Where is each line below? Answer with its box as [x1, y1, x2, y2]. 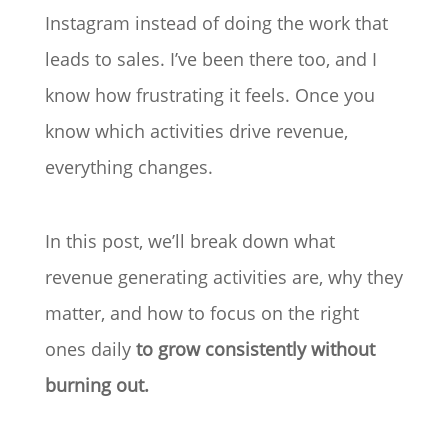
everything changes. [44, 155, 213, 179]
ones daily [44, 337, 136, 361]
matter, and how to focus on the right [44, 301, 359, 325]
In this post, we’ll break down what [44, 229, 335, 253]
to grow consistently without [135, 337, 375, 361]
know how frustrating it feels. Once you [44, 83, 375, 107]
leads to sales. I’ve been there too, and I [44, 47, 377, 71]
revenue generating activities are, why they [44, 265, 403, 289]
